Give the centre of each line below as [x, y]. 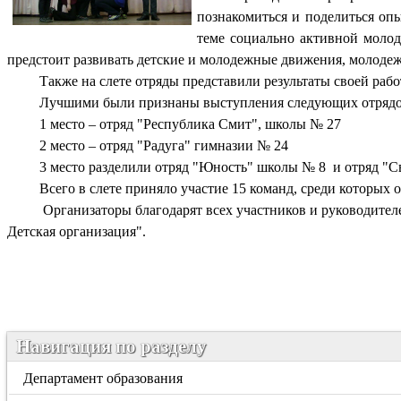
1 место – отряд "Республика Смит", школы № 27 [190, 124]
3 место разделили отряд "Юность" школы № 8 [183, 167]
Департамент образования [103, 378]
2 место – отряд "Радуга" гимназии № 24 [164, 145]
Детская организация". [77, 231]
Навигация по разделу [111, 346]
